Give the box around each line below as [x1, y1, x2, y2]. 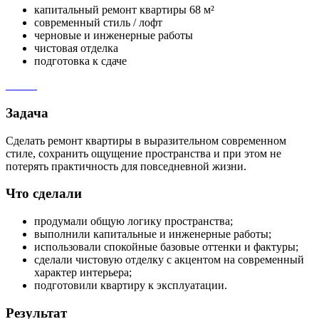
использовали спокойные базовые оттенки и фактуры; [34, 241, 298, 253]
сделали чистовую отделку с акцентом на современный [34, 253, 304, 266]
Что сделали [6, 186, 82, 202]
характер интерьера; [34, 266, 132, 279]
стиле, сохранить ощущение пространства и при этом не [6, 147, 281, 159]
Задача [6, 105, 48, 120]
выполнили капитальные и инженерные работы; [34, 228, 271, 241]
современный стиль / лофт [34, 16, 162, 29]
